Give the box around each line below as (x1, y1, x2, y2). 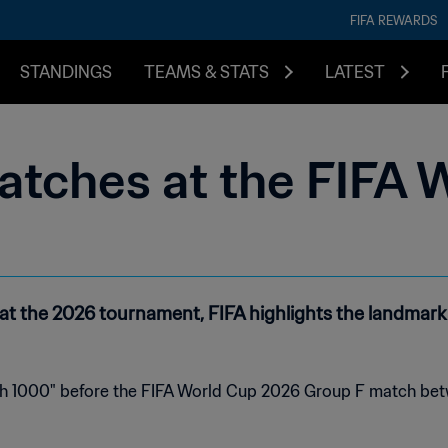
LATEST (325, 62, 385, 82)
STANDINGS (20, 62, 112, 82)
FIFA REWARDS (350, 12, 437, 28)
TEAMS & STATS (144, 62, 269, 82)
